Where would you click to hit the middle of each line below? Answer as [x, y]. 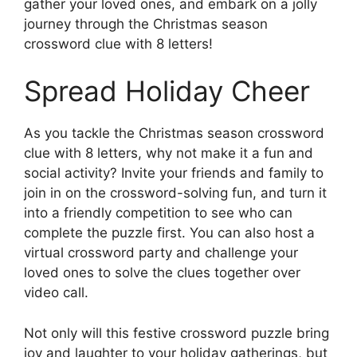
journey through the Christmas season [146, 24]
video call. [56, 293]
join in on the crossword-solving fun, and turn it [175, 193]
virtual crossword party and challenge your [161, 253]
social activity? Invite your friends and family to [174, 173]
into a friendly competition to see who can [158, 213]
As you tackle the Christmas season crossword [174, 133]
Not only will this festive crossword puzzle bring [177, 333]
